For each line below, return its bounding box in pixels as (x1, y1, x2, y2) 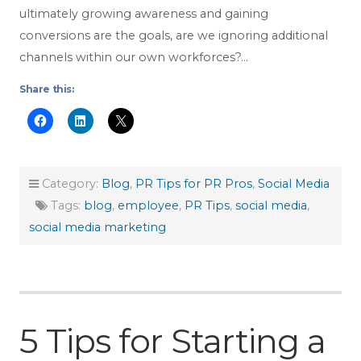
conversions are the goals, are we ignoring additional (19, 28, 328, 44)
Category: (39, 176, 102, 191)
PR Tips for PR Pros (135, 176, 252, 191)
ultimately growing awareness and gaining (19, 6, 268, 22)
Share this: (19, 83, 74, 96)
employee (118, 197, 179, 213)
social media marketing (29, 219, 166, 234)
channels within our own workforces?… (19, 50, 248, 65)
